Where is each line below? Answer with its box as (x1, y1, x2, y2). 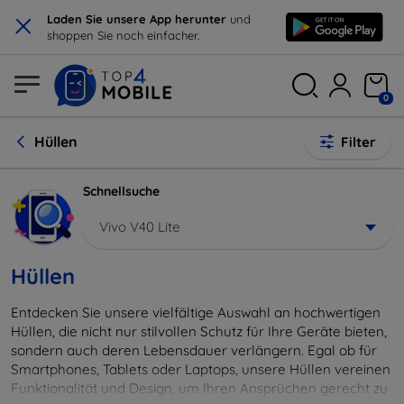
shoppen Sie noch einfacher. (47, 28, 199, 42)
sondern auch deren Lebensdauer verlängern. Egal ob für (11, 341, 377, 359)
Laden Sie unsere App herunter (47, 12, 230, 26)
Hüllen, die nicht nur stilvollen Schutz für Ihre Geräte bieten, (11, 322, 387, 340)
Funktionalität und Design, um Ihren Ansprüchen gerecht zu (11, 379, 388, 397)
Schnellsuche (83, 183, 160, 199)
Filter (341, 133, 376, 151)
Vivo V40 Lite (99, 217, 180, 235)
